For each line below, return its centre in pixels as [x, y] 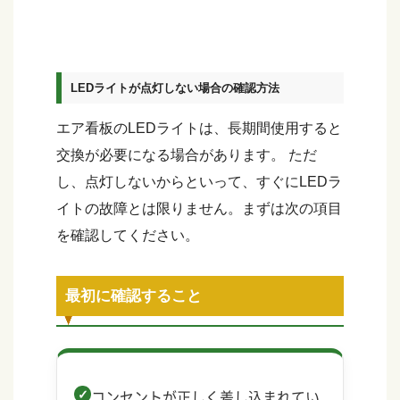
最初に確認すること [133, 296]
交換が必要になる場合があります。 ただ [187, 154]
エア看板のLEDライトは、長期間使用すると [199, 128]
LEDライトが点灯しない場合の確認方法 [175, 88]
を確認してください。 [128, 235]
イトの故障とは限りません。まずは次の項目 [199, 208]
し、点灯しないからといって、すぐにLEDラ [199, 181]
